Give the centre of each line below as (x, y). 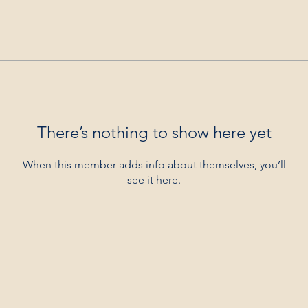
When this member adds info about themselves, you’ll (154, 165)
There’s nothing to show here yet (154, 132)
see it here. (154, 180)
